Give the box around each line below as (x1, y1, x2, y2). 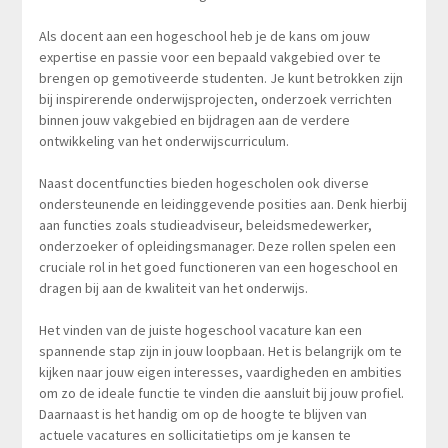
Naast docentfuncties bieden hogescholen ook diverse (38, 173, 369, 192)
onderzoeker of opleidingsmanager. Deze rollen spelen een (38, 236, 396, 255)
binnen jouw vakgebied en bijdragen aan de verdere (38, 110, 350, 129)
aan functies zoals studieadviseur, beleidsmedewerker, (38, 215, 372, 234)
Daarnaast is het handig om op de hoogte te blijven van (38, 404, 367, 423)
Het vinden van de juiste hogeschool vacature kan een (38, 320, 362, 339)
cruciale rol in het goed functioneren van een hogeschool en (38, 257, 398, 276)
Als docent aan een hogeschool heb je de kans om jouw (38, 26, 370, 45)
